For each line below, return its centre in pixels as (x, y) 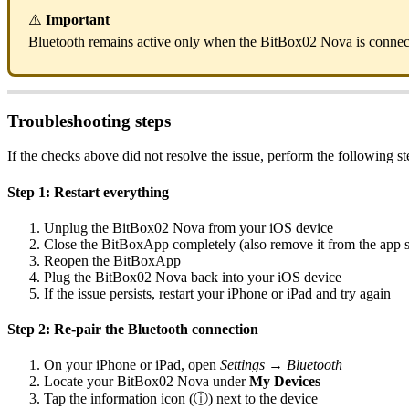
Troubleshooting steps (89, 121)
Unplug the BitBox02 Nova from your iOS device (189, 227)
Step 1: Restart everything (88, 192)
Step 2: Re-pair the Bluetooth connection (133, 330)
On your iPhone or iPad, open (132, 365)
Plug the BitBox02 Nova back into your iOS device (193, 277)
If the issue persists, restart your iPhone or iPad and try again (217, 293)
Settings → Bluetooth (281, 365)
